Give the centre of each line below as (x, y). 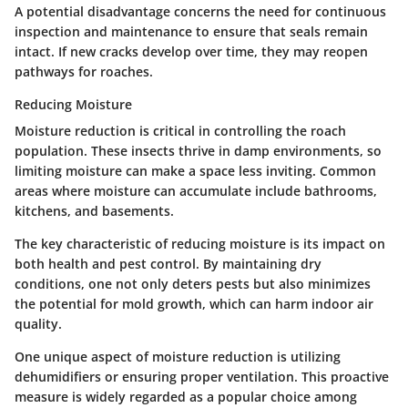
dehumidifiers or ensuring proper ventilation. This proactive (202, 377)
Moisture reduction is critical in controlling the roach (180, 131)
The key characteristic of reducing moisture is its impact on (200, 244)
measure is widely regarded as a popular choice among (186, 397)
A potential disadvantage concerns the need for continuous (200, 11)
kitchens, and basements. (94, 211)
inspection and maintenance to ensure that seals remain (191, 31)
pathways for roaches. (84, 71)
